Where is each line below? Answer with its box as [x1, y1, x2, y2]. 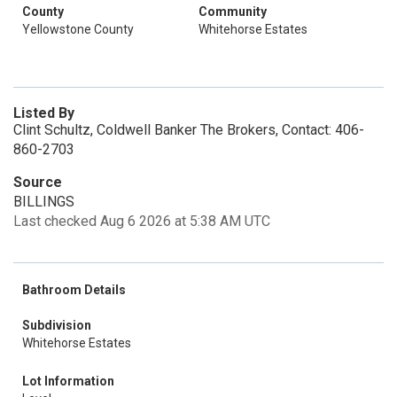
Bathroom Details [22, 283, 126, 297]
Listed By [13, 105, 74, 121]
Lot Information [22, 374, 114, 388]
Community [198, 4, 267, 19]
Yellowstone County [22, 22, 134, 36]
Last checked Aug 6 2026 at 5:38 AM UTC [13, 213, 270, 230]
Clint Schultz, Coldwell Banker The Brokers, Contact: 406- [13, 121, 364, 138]
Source [13, 174, 62, 191]
